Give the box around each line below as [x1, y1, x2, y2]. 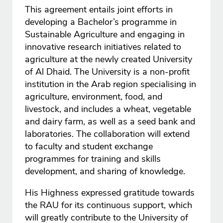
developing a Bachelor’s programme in [25, 16, 177, 28]
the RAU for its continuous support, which [25, 199, 193, 212]
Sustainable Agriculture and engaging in [25, 28, 185, 41]
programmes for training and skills [25, 153, 161, 165]
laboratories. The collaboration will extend [25, 128, 190, 140]
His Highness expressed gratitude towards [25, 187, 195, 199]
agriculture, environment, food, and [25, 91, 163, 103]
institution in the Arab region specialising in [25, 78, 197, 91]
